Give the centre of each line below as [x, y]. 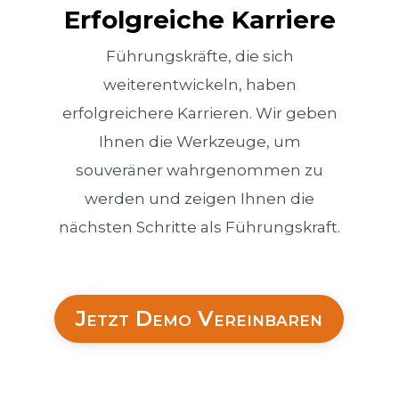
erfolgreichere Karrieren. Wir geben [199, 113]
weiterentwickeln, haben [199, 84]
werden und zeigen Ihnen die [199, 198]
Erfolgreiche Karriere [199, 19]
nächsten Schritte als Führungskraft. [199, 227]
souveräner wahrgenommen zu [199, 170]
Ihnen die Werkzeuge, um [199, 141]
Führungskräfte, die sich [199, 56]
